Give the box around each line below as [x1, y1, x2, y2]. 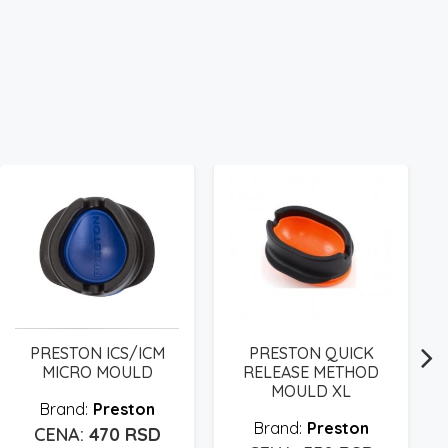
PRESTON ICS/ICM [29, 342, 165, 363]
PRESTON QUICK [248, 342, 374, 363]
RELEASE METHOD [243, 361, 379, 382]
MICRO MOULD [41, 361, 153, 382]
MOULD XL [271, 380, 351, 401]
